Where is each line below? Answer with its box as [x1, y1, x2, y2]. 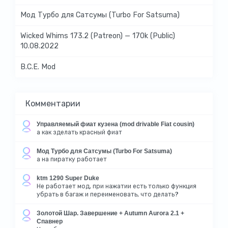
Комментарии [25, 98, 80, 108]
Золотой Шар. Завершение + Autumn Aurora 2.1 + [37, 209, 184, 217]
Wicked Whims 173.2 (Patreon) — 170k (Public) [20, 31, 175, 40]
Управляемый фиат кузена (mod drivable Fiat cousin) [37, 120, 194, 128]
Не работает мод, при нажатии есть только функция [37, 182, 196, 190]
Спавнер [37, 217, 63, 225]
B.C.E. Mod [20, 62, 55, 71]
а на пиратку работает [37, 155, 107, 163]
